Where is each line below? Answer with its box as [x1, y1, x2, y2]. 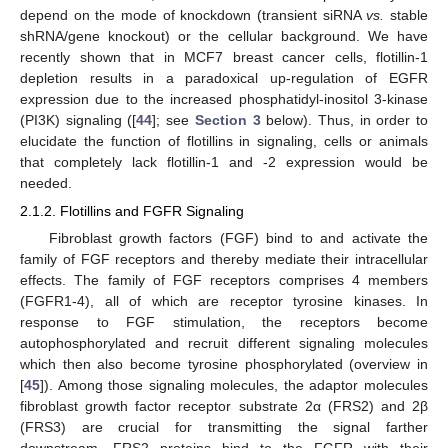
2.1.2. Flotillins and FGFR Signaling [20, 203, 244, 220]
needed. [20, 174, 72, 191]
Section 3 [194, 111, 261, 128]
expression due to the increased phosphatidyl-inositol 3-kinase [20, 90, 428, 107]
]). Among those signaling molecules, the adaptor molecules [40, 377, 428, 394]
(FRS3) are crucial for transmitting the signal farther [20, 419, 428, 436]
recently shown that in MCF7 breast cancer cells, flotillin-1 [20, 48, 428, 65]
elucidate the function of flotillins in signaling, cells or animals [20, 132, 428, 149]
